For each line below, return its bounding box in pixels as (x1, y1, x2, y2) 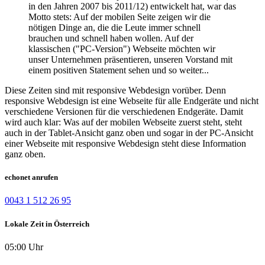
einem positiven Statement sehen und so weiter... (28, 64, 209, 75)
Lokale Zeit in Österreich (5, 219, 89, 228)
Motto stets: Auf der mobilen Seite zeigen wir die (28, 11, 211, 22)
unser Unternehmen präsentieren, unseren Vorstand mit (28, 54, 232, 64)
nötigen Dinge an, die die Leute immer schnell (28, 22, 201, 33)
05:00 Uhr (5, 241, 43, 252)
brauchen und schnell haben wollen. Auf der (28, 33, 193, 43)
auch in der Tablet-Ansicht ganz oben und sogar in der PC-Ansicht (5, 127, 253, 138)
